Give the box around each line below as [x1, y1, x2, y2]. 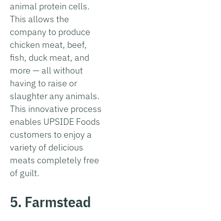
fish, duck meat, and [10, 51, 89, 63]
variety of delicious [10, 141, 83, 153]
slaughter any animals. [10, 90, 100, 102]
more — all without [10, 64, 83, 76]
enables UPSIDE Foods [10, 115, 100, 127]
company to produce [10, 26, 90, 37]
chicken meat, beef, [10, 38, 87, 50]
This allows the [10, 13, 69, 25]
